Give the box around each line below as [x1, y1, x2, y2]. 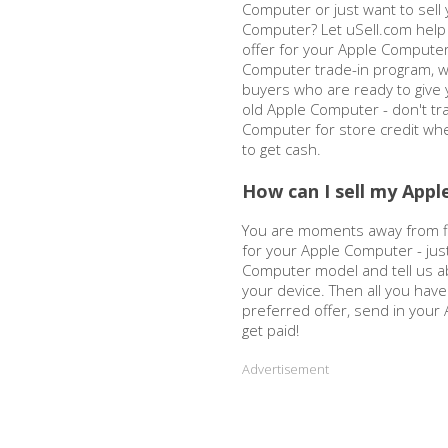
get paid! [242, 320, 299, 340]
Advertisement [242, 360, 329, 378]
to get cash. [242, 139, 321, 159]
